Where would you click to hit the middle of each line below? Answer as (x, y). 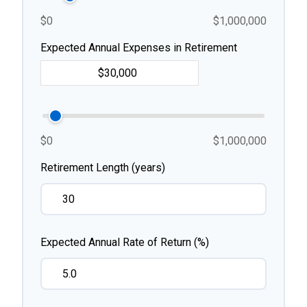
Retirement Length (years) (103, 168)
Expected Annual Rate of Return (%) (125, 242)
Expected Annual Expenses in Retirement (139, 48)
